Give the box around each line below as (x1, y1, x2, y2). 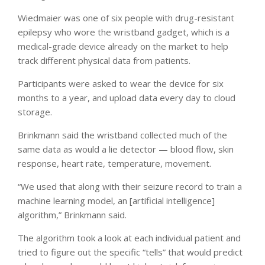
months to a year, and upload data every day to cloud (18, 91, 235, 104)
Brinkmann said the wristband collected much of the (18, 128, 227, 141)
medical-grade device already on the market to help (18, 40, 228, 52)
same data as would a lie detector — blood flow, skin (18, 143, 234, 155)
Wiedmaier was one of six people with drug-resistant (18, 11, 234, 24)
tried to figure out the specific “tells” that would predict (18, 245, 243, 258)
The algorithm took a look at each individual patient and (18, 231, 241, 244)
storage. (18, 105, 52, 118)
